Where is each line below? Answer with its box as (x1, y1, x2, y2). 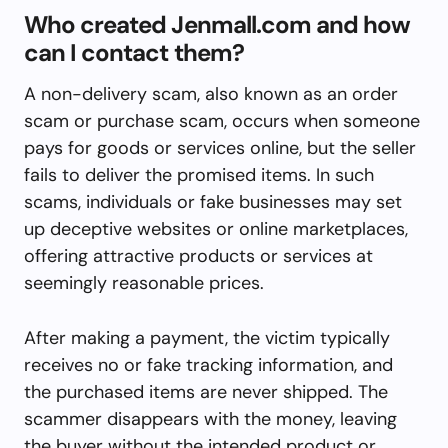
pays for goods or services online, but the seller (24, 135, 416, 160)
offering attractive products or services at (24, 243, 373, 268)
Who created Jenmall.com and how (24, 8, 411, 40)
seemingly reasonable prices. (24, 270, 264, 295)
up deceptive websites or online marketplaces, (24, 216, 408, 241)
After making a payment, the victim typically (24, 325, 390, 350)
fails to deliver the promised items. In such (24, 162, 374, 187)
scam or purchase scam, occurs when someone (24, 108, 420, 133)
